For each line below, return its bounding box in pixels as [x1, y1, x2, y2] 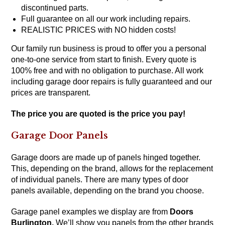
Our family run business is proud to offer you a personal [11, 44, 207, 53]
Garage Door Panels [11, 130, 108, 141]
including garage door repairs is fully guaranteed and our [11, 77, 212, 86]
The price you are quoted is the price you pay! [11, 109, 186, 118]
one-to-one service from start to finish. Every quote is [11, 55, 197, 64]
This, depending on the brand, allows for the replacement [11, 164, 213, 173]
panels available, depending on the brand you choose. [11, 186, 204, 195]
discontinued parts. [21, 3, 89, 12]
